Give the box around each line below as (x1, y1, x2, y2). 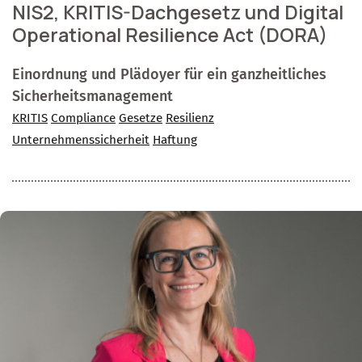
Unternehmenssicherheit (12, 132, 149, 147)
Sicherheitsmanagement (12, 86, 173, 105)
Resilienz (166, 110, 214, 125)
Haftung (153, 132, 197, 147)
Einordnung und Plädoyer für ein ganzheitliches (12, 65, 326, 83)
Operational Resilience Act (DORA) (12, 21, 327, 48)
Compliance (51, 110, 116, 125)
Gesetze (119, 110, 162, 125)
